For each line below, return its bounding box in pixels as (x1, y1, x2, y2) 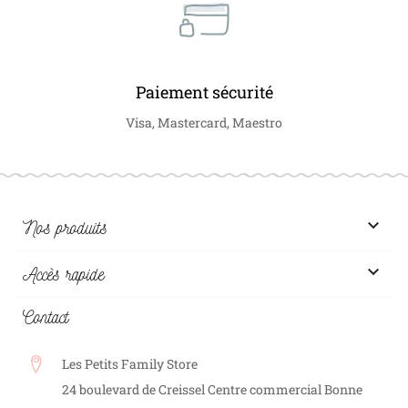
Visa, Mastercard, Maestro (126, 113, 282, 131)
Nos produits (23, 215, 107, 240)
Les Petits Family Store (62, 354, 198, 372)
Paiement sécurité (135, 80, 273, 103)
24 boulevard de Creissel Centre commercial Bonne (62, 380, 362, 398)
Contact (23, 304, 68, 329)
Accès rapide (23, 261, 104, 286)
